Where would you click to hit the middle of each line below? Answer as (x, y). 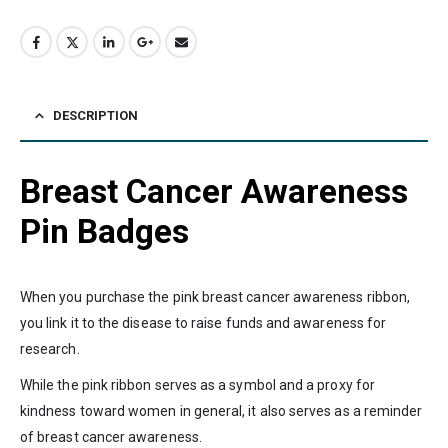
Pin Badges (104, 231)
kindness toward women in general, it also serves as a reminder (221, 410)
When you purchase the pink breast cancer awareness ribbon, (215, 296)
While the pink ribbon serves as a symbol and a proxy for (197, 384)
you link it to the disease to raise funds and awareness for (203, 322)
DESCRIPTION (95, 115)
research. (50, 348)
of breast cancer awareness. (111, 436)
